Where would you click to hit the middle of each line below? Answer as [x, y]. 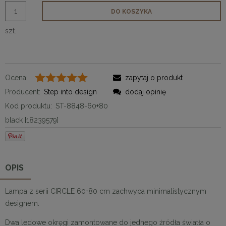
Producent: [23, 92]
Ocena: [16, 77]
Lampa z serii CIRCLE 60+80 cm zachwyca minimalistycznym [106, 191]
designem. [22, 203]
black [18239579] [32, 120]
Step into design [70, 92]
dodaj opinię [146, 92]
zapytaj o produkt [154, 77]
